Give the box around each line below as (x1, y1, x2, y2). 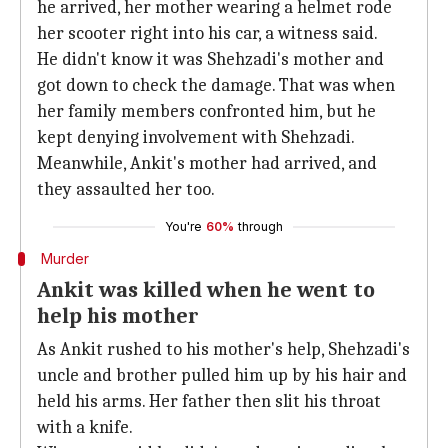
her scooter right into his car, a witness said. (37, 23, 378, 44)
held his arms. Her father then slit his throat (37, 391, 381, 412)
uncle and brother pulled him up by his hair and (37, 365, 407, 386)
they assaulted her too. (37, 179, 215, 200)
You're (165, 219, 202, 234)
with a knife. (37, 417, 133, 438)
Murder (40, 250, 89, 267)
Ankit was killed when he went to (37, 277, 375, 303)
